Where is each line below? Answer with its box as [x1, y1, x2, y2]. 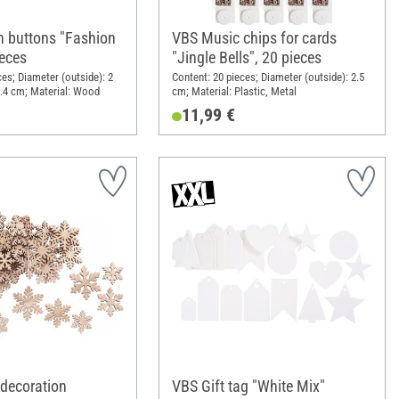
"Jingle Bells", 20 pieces [171, 48, 322, 68]
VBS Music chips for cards [171, 28, 337, 48]
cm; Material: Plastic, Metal [171, 85, 297, 99]
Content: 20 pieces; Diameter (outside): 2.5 [171, 70, 364, 85]
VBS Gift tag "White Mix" [171, 376, 325, 395]
